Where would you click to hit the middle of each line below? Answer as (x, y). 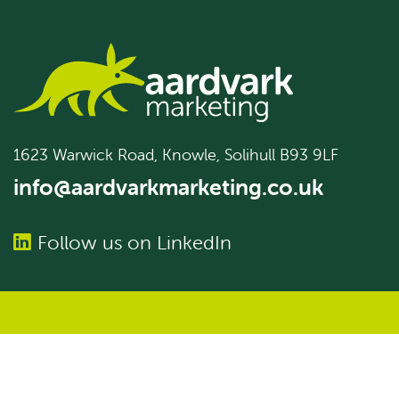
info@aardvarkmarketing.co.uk (168, 187)
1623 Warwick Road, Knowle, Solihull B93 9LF (176, 155)
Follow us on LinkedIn (135, 242)
